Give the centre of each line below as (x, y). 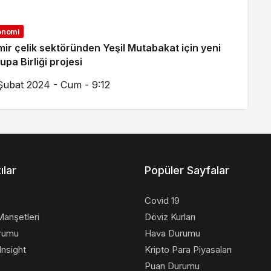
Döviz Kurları (170, 217)
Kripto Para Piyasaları (188, 250)
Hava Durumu (172, 233)
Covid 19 (162, 201)
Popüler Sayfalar (187, 170)
